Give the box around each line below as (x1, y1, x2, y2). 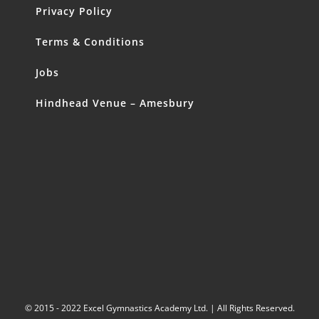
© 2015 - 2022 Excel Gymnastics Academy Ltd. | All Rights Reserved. (24, 302, 295, 315)
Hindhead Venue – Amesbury (36, 96, 194, 110)
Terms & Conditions (36, 35, 145, 49)
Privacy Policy (36, 4, 113, 19)
